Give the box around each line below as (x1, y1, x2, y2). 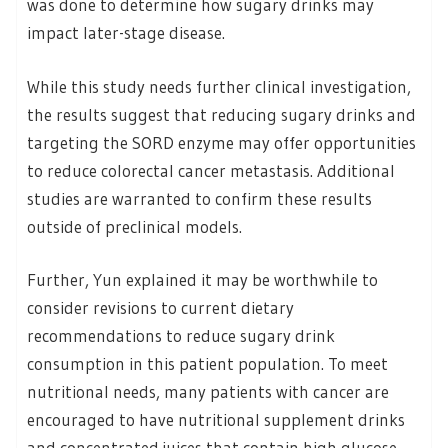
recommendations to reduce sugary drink (27, 325, 335, 347)
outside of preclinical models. (27, 215, 242, 237)
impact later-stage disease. (27, 22, 225, 44)
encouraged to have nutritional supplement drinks (27, 409, 405, 431)
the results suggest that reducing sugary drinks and (27, 103, 416, 125)
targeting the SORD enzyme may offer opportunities (27, 131, 416, 153)
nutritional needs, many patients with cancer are (27, 381, 389, 403)
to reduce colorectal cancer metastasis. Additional (27, 159, 395, 181)
